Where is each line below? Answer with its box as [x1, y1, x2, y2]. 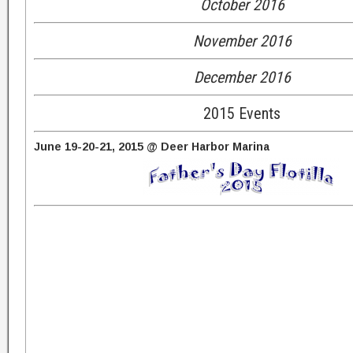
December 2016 [193, 68, 291, 87]
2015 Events [203, 104, 281, 123]
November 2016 [192, 32, 292, 50]
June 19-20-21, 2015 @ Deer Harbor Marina [34, 140, 270, 153]
